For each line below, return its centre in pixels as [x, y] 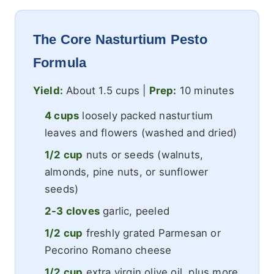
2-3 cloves [72, 211]
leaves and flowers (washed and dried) [141, 132]
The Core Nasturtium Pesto [120, 39]
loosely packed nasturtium [146, 115]
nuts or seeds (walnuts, [143, 154]
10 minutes [205, 91]
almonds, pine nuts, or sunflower [126, 172]
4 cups [62, 115]
